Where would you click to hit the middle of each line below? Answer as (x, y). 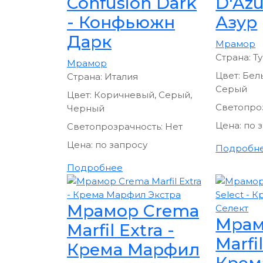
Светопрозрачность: (116, 126)
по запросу (121, 144)
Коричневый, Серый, (143, 95)
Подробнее (95, 167)
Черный (86, 108)
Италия (121, 76)
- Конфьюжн (121, 22)
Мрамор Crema (133, 210)
